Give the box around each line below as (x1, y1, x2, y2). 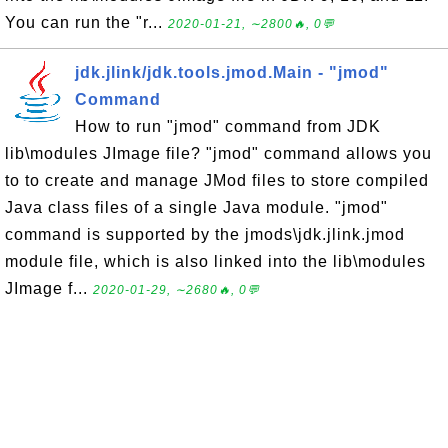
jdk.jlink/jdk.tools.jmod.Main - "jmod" (75, 64, 389, 81)
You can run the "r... (5, 14, 168, 31)
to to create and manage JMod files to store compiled (5, 172, 429, 189)
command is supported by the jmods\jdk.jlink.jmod (5, 226, 405, 243)
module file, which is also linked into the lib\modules (5, 253, 426, 270)
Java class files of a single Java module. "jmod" (5, 199, 388, 216)
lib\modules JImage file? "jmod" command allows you (5, 145, 432, 162)
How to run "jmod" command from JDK (75, 118, 381, 135)
